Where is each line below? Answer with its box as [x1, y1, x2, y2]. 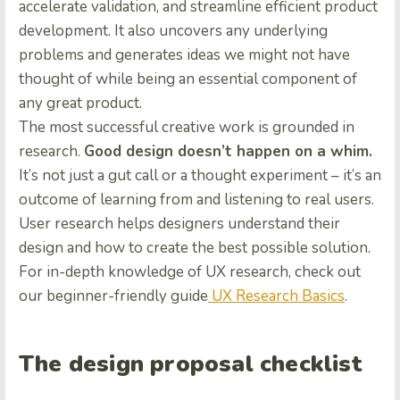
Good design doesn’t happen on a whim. [84, 140, 372, 162]
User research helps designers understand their [19, 212, 340, 234]
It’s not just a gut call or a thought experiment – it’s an [19, 164, 381, 186]
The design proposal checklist [19, 348, 362, 380]
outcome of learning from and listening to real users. [19, 188, 374, 210]
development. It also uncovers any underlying [19, 20, 328, 41]
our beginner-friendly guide [19, 285, 208, 306]
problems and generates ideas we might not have [19, 44, 350, 65]
